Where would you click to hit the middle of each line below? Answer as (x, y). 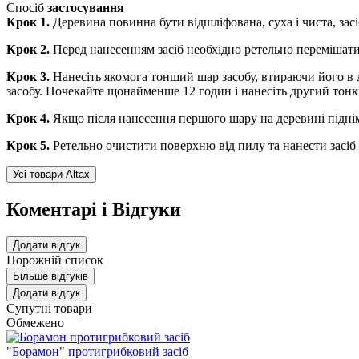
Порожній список (55, 260)
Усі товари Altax (51, 174)
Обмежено (35, 322)
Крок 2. (28, 49)
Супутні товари (49, 308)
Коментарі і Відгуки (94, 209)
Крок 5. (28, 145)
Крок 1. (28, 22)
